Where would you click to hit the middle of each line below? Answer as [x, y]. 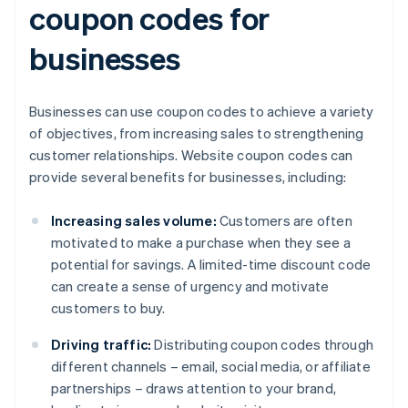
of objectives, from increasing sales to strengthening [197, 133]
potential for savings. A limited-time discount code [211, 265]
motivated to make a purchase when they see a [201, 243]
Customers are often [284, 221]
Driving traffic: [102, 345]
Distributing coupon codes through [263, 345]
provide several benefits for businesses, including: [188, 177]
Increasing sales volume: [134, 221]
